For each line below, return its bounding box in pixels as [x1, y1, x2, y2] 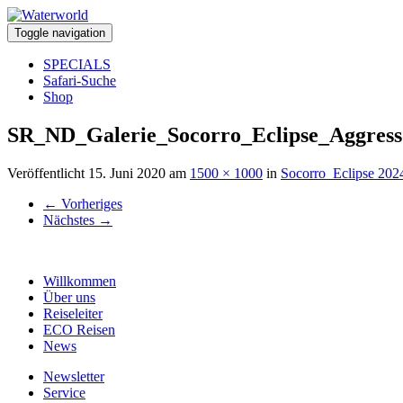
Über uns [43, 289, 95, 305]
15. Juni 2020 [88, 165, 166, 181]
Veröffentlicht [7, 165, 88, 181]
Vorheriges [58, 195, 122, 211]
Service [43, 384, 85, 400]
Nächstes [43, 211, 98, 228]
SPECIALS [43, 57, 111, 72]
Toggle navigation [14, 26, 105, 40]
